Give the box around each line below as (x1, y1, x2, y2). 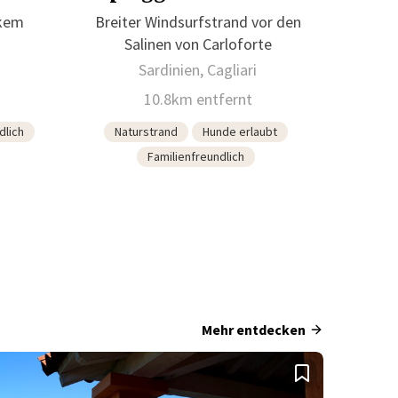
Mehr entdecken (202, 320, 306, 338)
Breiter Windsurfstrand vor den (94, 11, 301, 32)
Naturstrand (115, 123, 179, 139)
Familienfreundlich (147, 147, 245, 164)
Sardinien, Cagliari (139, 59, 258, 80)
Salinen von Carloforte (123, 33, 272, 54)
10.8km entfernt (143, 88, 252, 109)
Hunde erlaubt (203, 123, 278, 139)
